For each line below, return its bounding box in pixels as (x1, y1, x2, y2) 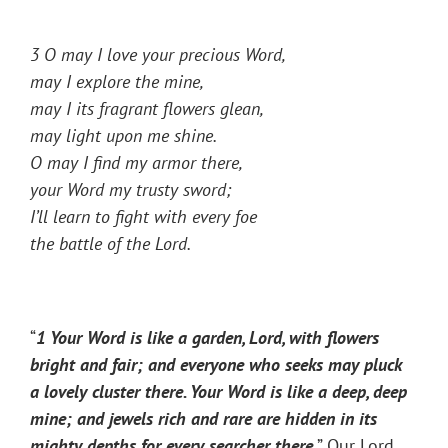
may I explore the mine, (30, 70, 204, 94)
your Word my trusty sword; (30, 178, 231, 202)
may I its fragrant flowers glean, (30, 97, 264, 121)
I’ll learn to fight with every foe (30, 205, 257, 229)
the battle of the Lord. (30, 232, 191, 256)
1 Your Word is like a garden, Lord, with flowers (36, 326, 379, 350)
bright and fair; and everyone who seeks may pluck (30, 353, 402, 377)
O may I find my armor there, (30, 151, 243, 175)
